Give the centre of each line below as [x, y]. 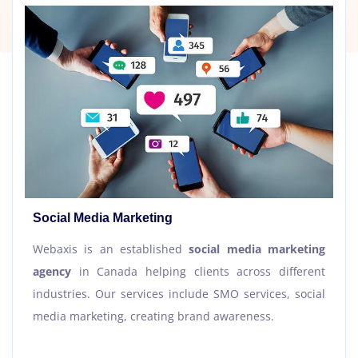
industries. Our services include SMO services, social [179, 294]
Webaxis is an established [111, 249]
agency [52, 272]
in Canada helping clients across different [198, 272]
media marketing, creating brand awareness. [153, 316]
